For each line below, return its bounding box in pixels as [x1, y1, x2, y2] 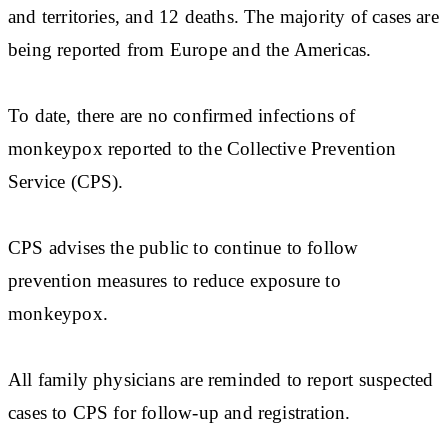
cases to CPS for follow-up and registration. [8, 401, 351, 423]
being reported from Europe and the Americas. [8, 38, 372, 60]
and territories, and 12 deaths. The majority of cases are [8, 5, 439, 27]
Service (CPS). [8, 170, 124, 192]
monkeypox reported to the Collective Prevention [8, 137, 396, 159]
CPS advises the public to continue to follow [8, 236, 359, 258]
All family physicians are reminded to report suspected [8, 368, 434, 390]
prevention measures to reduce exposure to [8, 269, 341, 291]
